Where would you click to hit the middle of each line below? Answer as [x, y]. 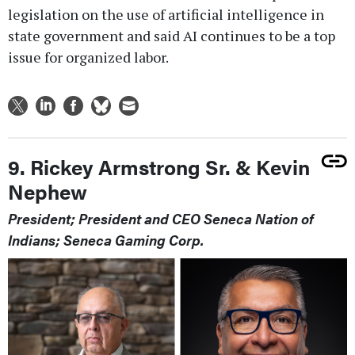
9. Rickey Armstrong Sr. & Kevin [159, 166]
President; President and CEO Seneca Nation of [161, 218]
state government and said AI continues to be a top [172, 35]
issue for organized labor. [88, 57]
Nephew [48, 191]
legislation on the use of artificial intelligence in [166, 14]
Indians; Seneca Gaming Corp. [106, 239]
